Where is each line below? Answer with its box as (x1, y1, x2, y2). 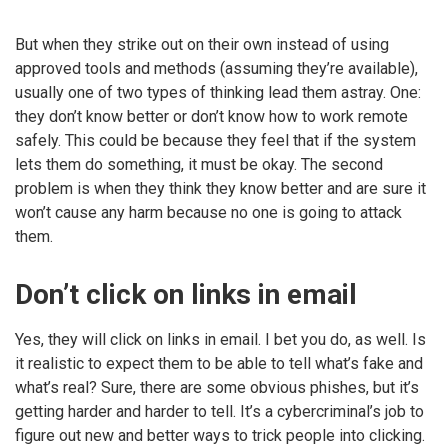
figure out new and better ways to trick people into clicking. (15, 426, 425, 446)
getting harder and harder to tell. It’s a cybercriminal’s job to (15, 402, 424, 422)
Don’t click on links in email (15, 277, 357, 311)
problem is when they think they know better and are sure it (15, 179, 426, 199)
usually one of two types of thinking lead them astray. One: (15, 83, 421, 103)
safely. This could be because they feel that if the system (15, 131, 416, 151)
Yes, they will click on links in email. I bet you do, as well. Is (15, 330, 426, 350)
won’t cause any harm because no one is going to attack (15, 203, 402, 223)
